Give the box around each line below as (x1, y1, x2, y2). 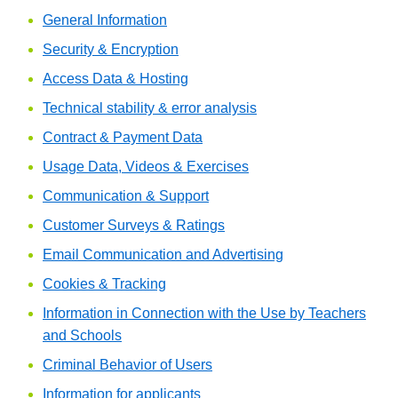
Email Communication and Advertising (43, 247, 283, 262)
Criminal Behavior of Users (43, 357, 212, 372)
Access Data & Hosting (43, 71, 188, 86)
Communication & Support (43, 188, 209, 203)
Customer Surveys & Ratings (43, 218, 225, 233)
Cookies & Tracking (43, 276, 166, 291)
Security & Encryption (43, 42, 179, 57)
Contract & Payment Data (43, 130, 203, 145)
